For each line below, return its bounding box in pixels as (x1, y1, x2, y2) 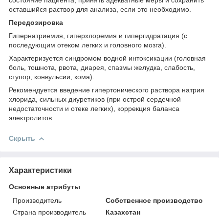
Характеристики (9, 166, 72, 175)
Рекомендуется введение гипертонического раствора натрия (9, 86, 204, 94)
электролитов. (9, 113, 54, 122)
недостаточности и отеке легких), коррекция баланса (9, 104, 179, 112)
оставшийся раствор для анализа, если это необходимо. (9, 5, 191, 13)
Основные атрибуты (9, 183, 80, 191)
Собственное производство (106, 197, 203, 204)
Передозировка (9, 18, 63, 26)
